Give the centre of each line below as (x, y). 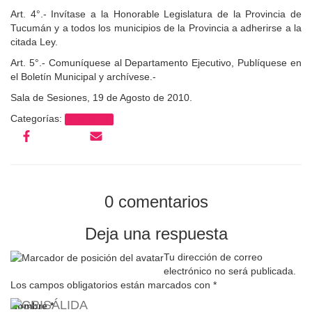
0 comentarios (156, 202)
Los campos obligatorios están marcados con (112, 285)
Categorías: (38, 118)
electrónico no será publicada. (230, 271)
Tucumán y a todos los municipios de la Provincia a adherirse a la (156, 28)
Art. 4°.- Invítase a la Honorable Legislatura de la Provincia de (156, 14)
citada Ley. (34, 42)
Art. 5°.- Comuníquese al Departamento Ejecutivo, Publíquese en (156, 63)
